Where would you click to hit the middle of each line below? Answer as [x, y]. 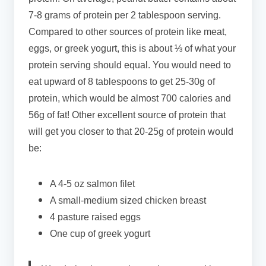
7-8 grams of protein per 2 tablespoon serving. [125, 15]
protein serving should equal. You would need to [130, 65]
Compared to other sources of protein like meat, [128, 32]
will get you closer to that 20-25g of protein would [131, 132]
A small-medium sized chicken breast [128, 201]
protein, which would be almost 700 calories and [130, 99]
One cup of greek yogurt [101, 234]
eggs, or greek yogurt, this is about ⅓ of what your [132, 49]
